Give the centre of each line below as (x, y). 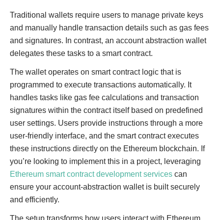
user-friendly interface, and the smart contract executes (104, 136)
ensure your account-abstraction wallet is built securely (105, 187)
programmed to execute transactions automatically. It (101, 85)
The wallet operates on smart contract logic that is (96, 72)
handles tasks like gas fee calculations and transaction (104, 97)
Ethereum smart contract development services (91, 174)
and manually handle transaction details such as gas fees (109, 28)
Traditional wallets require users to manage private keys (107, 15)
